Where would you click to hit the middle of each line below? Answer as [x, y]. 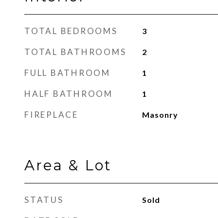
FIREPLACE [51, 115]
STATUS [44, 200]
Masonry [160, 115]
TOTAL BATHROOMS [75, 52]
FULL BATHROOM [67, 73]
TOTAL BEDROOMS [71, 31]
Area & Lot [68, 165]
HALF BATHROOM [69, 94]
